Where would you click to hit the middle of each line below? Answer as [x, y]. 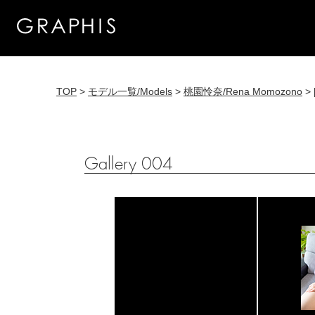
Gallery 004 [129, 165]
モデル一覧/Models [130, 91]
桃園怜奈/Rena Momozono [243, 91]
